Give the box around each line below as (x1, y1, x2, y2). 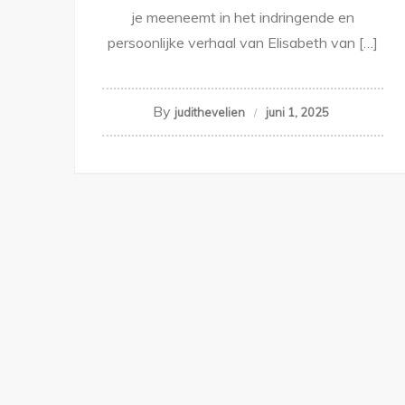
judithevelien (174, 105, 245, 120)
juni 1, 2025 (265, 105, 329, 120)
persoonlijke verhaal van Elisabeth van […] (108, 33, 378, 52)
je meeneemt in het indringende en (131, 8, 354, 27)
